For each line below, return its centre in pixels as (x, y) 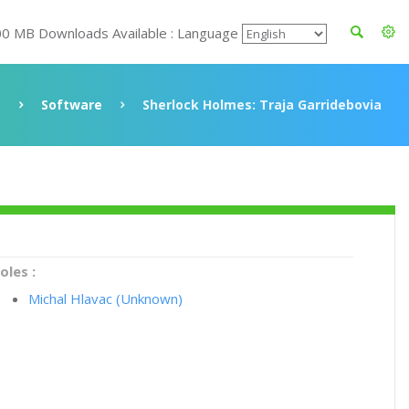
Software (72, 105)
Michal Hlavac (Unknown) (106, 299)
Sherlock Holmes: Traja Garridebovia (262, 105)
